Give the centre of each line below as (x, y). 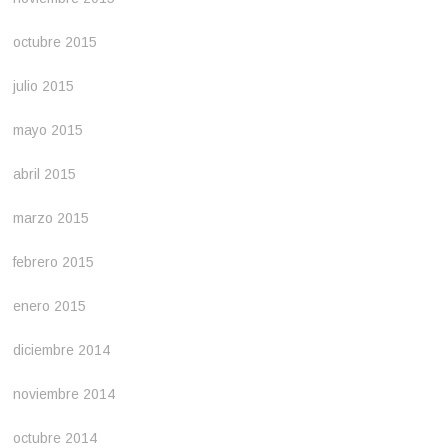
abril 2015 (45, 173)
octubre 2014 (55, 437)
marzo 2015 (51, 217)
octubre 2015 (55, 41)
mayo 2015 (48, 129)
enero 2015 (50, 305)
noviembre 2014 (64, 393)
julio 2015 (44, 85)
